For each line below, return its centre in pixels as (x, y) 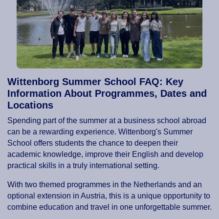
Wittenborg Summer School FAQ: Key (95, 82)
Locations (30, 105)
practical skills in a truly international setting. (83, 166)
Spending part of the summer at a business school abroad (107, 121)
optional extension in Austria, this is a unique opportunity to (109, 196)
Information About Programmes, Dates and (107, 94)
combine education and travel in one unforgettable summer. (109, 207)
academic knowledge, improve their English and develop (105, 154)
